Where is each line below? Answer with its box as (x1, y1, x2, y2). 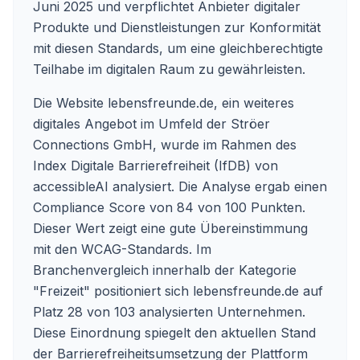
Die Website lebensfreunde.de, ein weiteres (33, 95, 294, 111)
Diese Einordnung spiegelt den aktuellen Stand (33, 325, 316, 341)
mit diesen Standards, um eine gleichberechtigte (33, 40, 323, 56)
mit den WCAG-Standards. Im (33, 241, 211, 257)
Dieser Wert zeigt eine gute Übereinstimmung (33, 220, 308, 236)
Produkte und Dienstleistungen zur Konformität (33, 19, 321, 35)
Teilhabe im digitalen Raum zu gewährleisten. (33, 61, 305, 77)
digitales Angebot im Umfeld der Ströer (33, 116, 270, 132)
